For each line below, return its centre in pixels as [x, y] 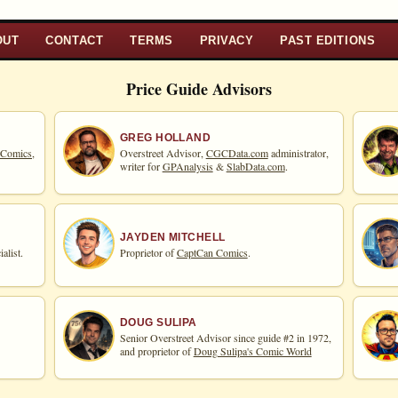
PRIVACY [227, 40]
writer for [141, 167]
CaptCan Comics [212, 252]
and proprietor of [156, 351]
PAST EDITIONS [328, 40]
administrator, [298, 153]
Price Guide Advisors [199, 88]
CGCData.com [237, 153]
